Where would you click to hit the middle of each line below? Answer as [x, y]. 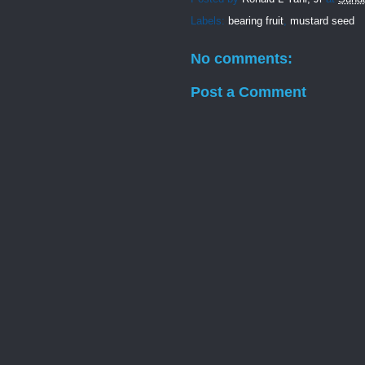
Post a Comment [248, 92]
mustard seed [322, 21]
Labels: [209, 21]
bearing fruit [256, 21]
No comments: [242, 59]
